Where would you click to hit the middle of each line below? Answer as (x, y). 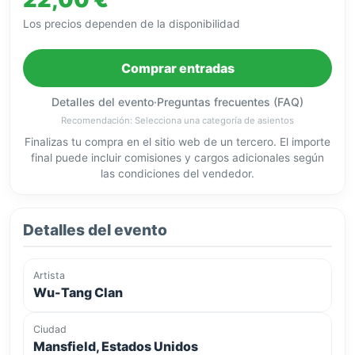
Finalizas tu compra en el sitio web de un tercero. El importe (177, 141)
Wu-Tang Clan (78, 292)
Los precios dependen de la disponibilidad (132, 24)
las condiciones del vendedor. (177, 173)
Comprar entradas (177, 69)
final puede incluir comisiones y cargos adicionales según (177, 157)
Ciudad (50, 329)
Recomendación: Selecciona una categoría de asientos (177, 120)
